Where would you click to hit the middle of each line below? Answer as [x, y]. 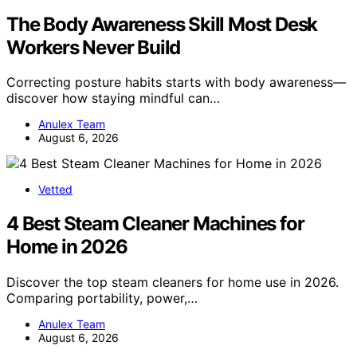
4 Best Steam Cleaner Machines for [155, 224]
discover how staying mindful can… [113, 98]
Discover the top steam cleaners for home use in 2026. [173, 282]
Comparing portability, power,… [102, 298]
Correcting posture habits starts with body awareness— [176, 82]
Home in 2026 [67, 247]
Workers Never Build [94, 47]
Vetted [55, 190]
